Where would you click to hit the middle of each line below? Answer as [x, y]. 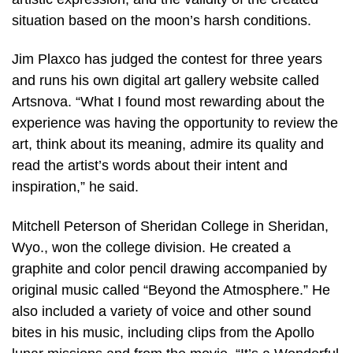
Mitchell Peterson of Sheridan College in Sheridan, [170, 226]
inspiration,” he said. [75, 187]
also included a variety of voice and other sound [162, 311]
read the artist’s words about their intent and [150, 166]
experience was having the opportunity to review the [175, 123]
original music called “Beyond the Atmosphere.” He [171, 290]
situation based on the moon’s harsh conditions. [162, 20]
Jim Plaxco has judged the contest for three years [167, 59]
